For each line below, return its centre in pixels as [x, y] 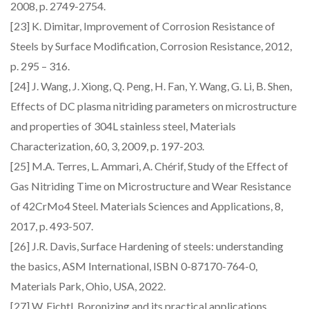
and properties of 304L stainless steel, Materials [123, 126]
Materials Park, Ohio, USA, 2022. [88, 286]
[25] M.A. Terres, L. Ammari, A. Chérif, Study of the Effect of [149, 166]
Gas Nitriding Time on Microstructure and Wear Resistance [151, 186]
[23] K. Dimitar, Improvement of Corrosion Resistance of [143, 26]
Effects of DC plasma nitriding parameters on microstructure [153, 106]
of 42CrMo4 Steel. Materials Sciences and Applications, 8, [147, 206]
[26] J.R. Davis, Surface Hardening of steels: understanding [147, 246]
